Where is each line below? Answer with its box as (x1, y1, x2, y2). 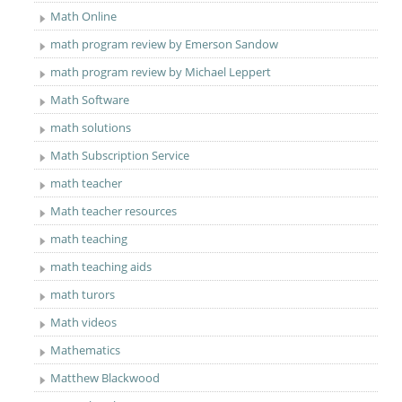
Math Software (50, 92, 130, 108)
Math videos (50, 314, 118, 330)
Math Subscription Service (50, 147, 190, 163)
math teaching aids (50, 258, 153, 275)
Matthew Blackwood (50, 370, 161, 386)
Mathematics (50, 342, 121, 358)
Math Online (50, 8, 118, 24)
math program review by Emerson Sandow (50, 36, 279, 52)
